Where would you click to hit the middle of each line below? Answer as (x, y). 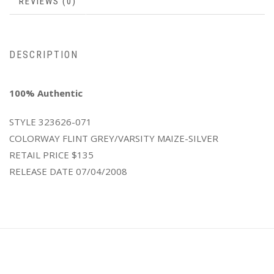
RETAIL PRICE (39, 155)
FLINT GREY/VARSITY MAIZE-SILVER (139, 138)
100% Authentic (47, 93)
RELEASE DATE (41, 171)
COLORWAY (35, 138)
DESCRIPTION (44, 55)
